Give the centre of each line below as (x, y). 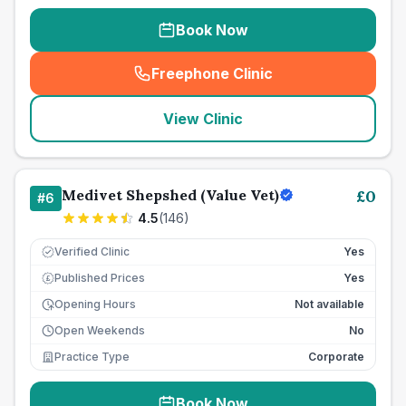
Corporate (336, 357)
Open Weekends (100, 330)
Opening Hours (95, 304)
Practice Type (92, 357)
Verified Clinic (92, 251)
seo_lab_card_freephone (297, 83)
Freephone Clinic (212, 73)
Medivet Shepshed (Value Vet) (170, 195)
